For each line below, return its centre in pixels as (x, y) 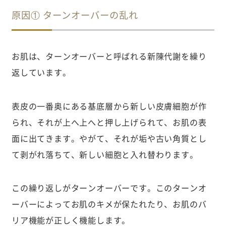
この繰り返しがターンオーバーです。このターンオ (109, 188)
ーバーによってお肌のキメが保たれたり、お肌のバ (109, 204)
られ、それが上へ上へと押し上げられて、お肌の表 (109, 122)
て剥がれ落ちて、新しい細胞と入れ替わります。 (105, 154)
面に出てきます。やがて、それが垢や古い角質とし (109, 138)
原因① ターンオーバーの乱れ (75, 15)
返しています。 (41, 72)
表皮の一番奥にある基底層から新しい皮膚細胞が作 (109, 106)
